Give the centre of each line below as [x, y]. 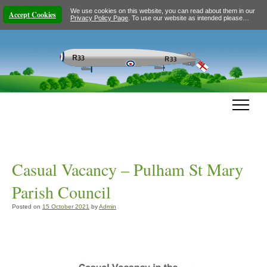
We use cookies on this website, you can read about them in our [163, 11]
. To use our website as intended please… [189, 18]
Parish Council [61, 192]
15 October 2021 [66, 207]
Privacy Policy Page [99, 18]
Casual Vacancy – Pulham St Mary [128, 169]
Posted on [26, 207]
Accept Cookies [32, 15]
